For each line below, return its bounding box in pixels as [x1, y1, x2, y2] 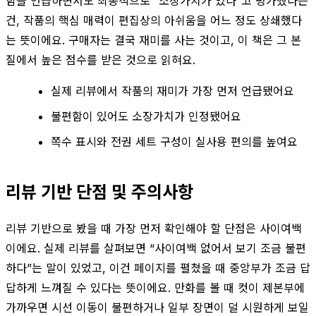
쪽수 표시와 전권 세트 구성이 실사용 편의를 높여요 [51, 134, 298, 149]
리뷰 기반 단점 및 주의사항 [6, 181, 193, 202]
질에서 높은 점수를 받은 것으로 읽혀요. [6, 52, 195, 67]
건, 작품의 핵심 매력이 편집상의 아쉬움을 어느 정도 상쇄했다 [6, 13, 302, 28]
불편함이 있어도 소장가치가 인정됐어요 [51, 109, 241, 123]
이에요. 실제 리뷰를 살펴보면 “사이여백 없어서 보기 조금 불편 [6, 241, 306, 255]
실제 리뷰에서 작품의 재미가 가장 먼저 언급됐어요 [51, 83, 294, 98]
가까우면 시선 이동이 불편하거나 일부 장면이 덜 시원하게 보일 [6, 300, 309, 315]
